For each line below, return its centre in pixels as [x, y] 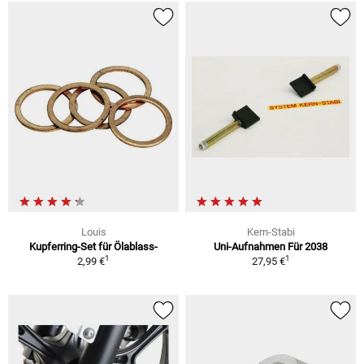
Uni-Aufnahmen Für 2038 [271, 247]
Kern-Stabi [271, 232]
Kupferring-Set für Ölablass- [93, 247]
